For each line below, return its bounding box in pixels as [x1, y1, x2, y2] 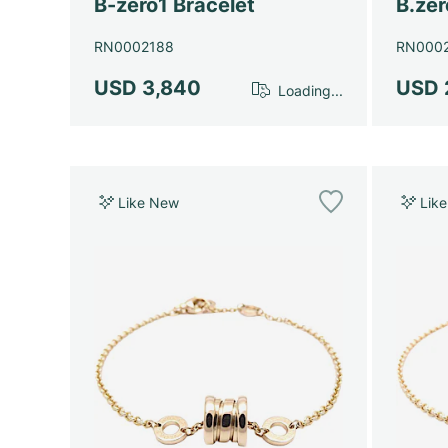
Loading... [278, 81, 344, 99]
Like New [118, 193, 179, 211]
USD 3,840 [94, 76, 201, 101]
